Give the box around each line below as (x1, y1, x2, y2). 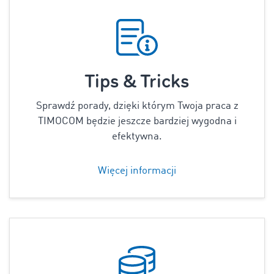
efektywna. (112, 131, 162, 142)
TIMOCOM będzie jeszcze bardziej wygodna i (37, 116, 237, 127)
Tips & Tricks (84, 70, 190, 94)
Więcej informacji (98, 166, 176, 176)
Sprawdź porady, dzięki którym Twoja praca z (35, 101, 239, 111)
